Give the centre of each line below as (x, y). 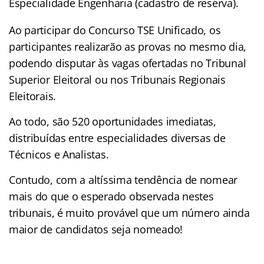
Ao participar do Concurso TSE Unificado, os (115, 30)
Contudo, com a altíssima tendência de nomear (123, 179)
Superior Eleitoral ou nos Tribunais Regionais (117, 79)
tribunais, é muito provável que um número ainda (129, 212)
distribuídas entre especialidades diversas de (117, 138)
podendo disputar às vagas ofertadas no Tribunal (128, 63)
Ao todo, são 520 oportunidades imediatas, (113, 121)
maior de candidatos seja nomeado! (96, 229)
